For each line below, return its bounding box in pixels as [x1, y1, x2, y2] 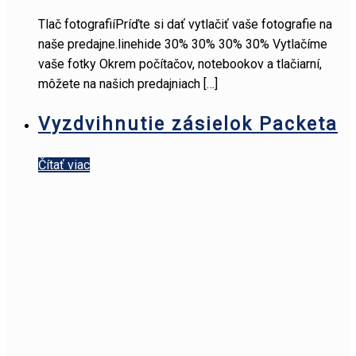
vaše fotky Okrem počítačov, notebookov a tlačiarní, [38, 56, 322, 72]
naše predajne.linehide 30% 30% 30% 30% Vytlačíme [38, 36, 327, 52]
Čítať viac [38, 157, 90, 172]
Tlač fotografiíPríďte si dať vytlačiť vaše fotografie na [38, 16, 332, 32]
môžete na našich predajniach [38, 75, 200, 91]
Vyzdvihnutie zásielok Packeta [38, 113, 338, 135]
